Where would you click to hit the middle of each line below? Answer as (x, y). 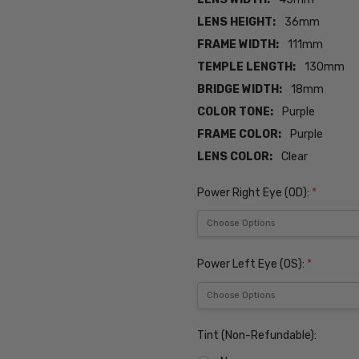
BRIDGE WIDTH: (240, 90)
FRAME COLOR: (240, 135)
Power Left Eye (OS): (252, 264)
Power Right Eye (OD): (255, 192)
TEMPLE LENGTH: (247, 67)
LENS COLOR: (235, 157)
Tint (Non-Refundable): (257, 336)
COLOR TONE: (236, 112)
